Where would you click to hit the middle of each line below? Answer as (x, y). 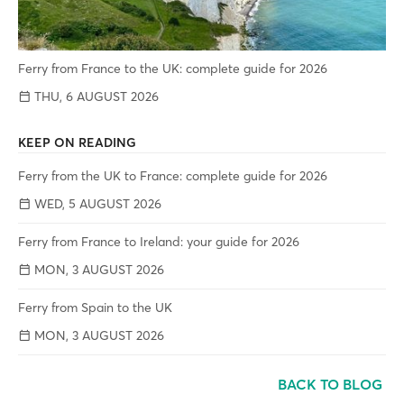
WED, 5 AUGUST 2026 (96, 204)
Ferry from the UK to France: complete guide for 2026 (173, 176)
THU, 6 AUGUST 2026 (95, 96)
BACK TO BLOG (332, 384)
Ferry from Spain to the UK (95, 308)
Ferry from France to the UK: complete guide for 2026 (173, 69)
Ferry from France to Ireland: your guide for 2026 (159, 242)
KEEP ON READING (77, 142)
